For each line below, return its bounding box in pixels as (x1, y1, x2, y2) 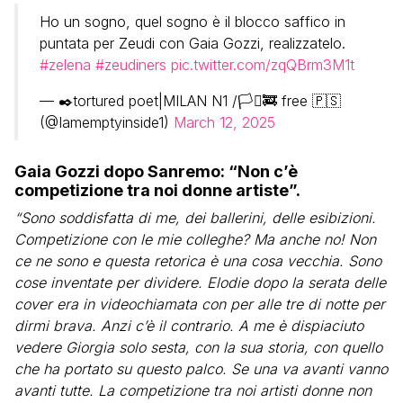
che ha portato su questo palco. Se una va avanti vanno (14, 360, 388, 378)
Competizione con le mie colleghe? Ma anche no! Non (14, 230, 376, 248)
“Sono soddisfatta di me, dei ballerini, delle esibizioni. (14, 209, 376, 227)
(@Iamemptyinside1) (40, 113, 174, 131)
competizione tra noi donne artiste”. (14, 181, 300, 200)
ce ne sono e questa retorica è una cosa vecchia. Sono (14, 252, 381, 270)
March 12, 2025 (174, 113, 275, 131)
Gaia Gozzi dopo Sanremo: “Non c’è (14, 162, 298, 181)
